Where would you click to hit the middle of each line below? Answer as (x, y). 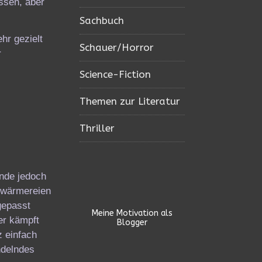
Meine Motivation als (132, 213)
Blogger (132, 223)
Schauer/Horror (117, 47)
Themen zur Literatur (130, 101)
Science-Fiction (115, 74)
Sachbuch (102, 20)
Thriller (97, 128)
